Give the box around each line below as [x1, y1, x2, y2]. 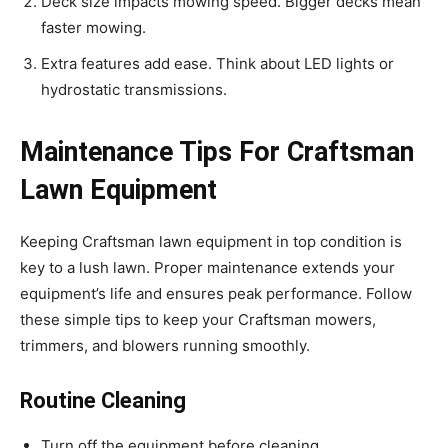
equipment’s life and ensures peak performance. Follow [20, 284, 412, 304]
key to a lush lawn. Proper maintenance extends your [20, 258, 395, 278]
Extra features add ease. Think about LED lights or [41, 54, 394, 74]
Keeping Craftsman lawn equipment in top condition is [20, 232, 402, 252]
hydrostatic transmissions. [41, 80, 227, 100]
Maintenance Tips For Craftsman [20, 136, 414, 169]
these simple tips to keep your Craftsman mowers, [20, 310, 376, 330]
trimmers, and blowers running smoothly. [20, 336, 310, 356]
